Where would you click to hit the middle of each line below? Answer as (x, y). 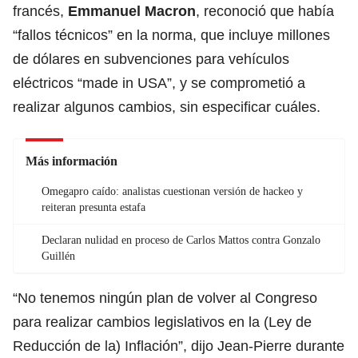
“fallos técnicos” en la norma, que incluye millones (171, 35)
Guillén (58, 256)
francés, (40, 11)
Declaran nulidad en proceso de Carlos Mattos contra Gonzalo (181, 240)
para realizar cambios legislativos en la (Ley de (162, 322)
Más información (72, 161)
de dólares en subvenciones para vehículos (151, 59)
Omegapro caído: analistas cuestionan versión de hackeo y (172, 191)
